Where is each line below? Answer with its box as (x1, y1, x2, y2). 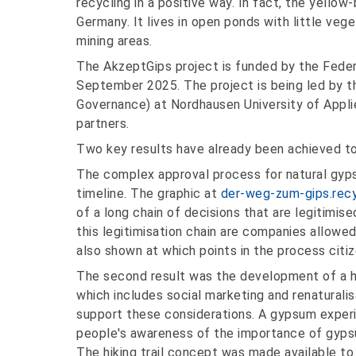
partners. (76, 116, 130, 132)
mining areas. (76, 33, 153, 49)
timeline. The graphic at (76, 186, 221, 202)
